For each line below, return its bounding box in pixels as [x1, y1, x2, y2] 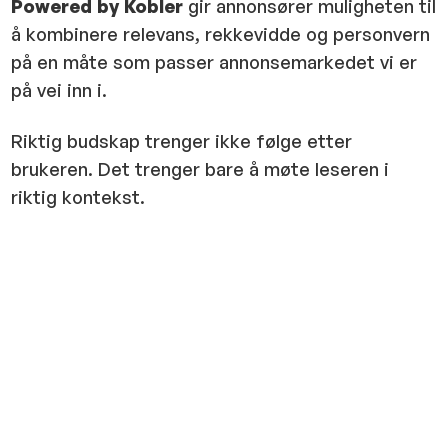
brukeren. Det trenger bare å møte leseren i [11, 157, 390, 180]
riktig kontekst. [11, 185, 146, 208]
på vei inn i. [11, 79, 108, 102]
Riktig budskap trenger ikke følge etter [11, 129, 353, 152]
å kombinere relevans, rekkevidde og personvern [11, 23, 431, 46]
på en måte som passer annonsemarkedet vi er [11, 51, 418, 74]
